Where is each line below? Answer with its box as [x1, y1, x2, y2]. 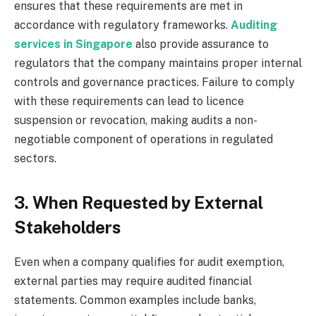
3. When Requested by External [14, 192, 263, 212]
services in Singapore [14, 37, 133, 51]
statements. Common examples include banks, [14, 293, 256, 307]
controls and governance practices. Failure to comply [14, 75, 295, 89]
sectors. [14, 151, 56, 165]
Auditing [231, 18, 277, 32]
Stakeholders [14, 217, 121, 237]
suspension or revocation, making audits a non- [14, 113, 257, 127]
